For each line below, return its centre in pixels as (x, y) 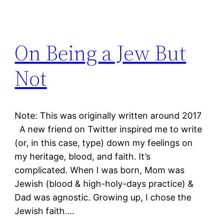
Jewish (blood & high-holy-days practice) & (104, 183)
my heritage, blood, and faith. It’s (83, 156)
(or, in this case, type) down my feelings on (104, 143)
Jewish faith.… (45, 211)
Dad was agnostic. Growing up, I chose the (103, 197)
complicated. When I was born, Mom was (100, 170)
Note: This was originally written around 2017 (108, 115)
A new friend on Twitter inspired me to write (109, 129)
